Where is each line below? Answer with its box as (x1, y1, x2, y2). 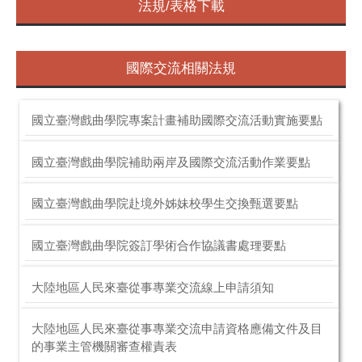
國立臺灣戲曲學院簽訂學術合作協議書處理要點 (31, 239, 286, 253)
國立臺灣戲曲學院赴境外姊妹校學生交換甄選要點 (31, 197, 298, 211)
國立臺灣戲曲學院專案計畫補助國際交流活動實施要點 (31, 114, 322, 128)
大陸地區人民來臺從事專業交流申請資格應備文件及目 (31, 322, 322, 336)
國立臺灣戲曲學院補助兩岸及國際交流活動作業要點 (31, 155, 310, 169)
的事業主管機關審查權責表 (31, 340, 177, 354)
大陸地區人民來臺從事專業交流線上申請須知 (31, 280, 274, 294)
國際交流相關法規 (126, 61, 236, 77)
